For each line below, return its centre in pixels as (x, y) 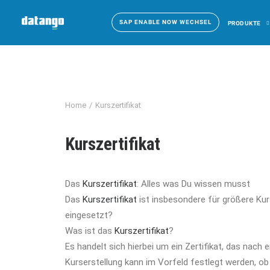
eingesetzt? (89, 215)
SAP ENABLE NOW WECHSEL (165, 22)
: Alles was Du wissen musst (193, 184)
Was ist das (90, 231)
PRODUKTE (244, 23)
